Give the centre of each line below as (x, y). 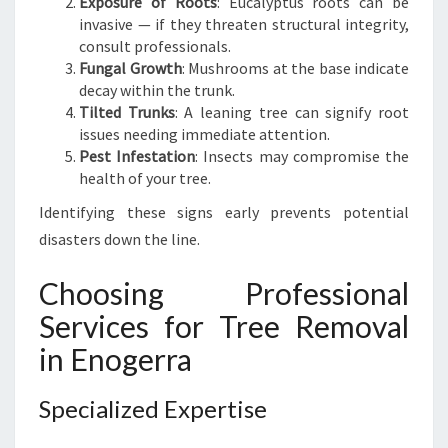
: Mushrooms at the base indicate (295, 68)
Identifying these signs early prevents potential (224, 212)
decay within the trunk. (157, 90)
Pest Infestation (137, 156)
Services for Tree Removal (224, 326)
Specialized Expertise (153, 408)
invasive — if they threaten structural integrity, (244, 24)
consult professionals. (155, 46)
